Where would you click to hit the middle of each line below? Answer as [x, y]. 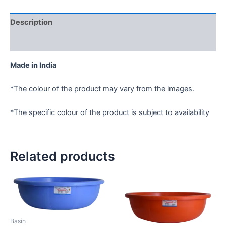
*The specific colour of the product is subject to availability [110, 113]
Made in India [33, 65]
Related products [63, 156]
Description [31, 22]
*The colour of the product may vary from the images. [102, 89]
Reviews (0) [32, 42]
